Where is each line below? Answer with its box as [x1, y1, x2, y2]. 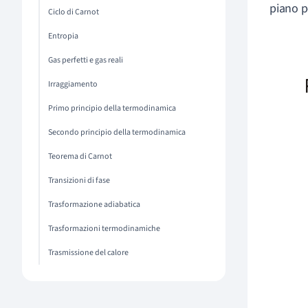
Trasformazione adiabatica [48, 199, 140, 210]
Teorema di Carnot [48, 151, 112, 162]
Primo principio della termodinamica [48, 102, 176, 114]
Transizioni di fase [48, 175, 110, 186]
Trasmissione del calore [48, 247, 129, 258]
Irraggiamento [48, 78, 98, 90]
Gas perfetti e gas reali [48, 54, 123, 66]
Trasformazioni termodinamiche [48, 223, 160, 234]
